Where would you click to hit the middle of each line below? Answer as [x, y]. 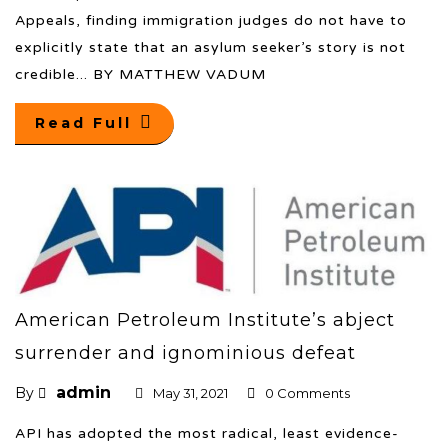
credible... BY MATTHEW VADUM [140, 74]
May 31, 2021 [190, 393]
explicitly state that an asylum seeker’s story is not [210, 47]
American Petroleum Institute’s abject [205, 320]
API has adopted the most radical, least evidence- [207, 434]
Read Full [83, 122]
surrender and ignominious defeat [185, 353]
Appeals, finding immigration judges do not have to [211, 20]
